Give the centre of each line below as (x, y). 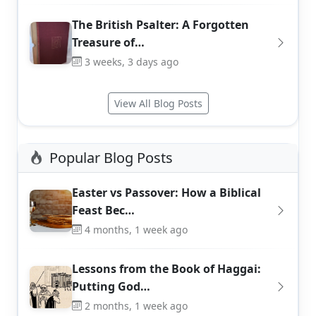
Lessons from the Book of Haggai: (166, 268)
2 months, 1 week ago (136, 305)
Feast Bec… (103, 210)
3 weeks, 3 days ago (132, 61)
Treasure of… (108, 42)
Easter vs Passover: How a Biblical (166, 192)
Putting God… (111, 286)
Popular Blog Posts (111, 157)
